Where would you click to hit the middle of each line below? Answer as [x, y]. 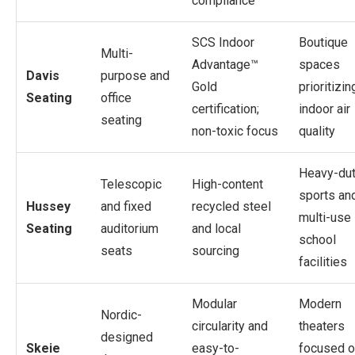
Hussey [48, 206]
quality [317, 131]
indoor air [324, 109]
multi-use [325, 217]
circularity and [230, 326]
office [116, 97]
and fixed [126, 206]
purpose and [135, 75]
